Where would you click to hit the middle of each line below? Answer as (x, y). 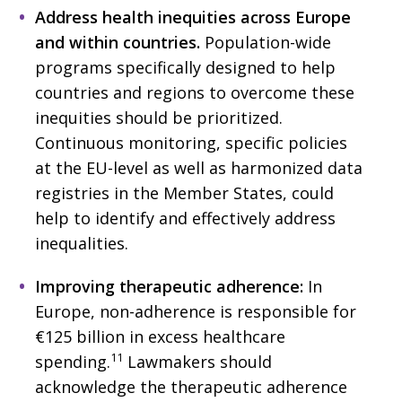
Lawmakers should (197, 361)
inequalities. (82, 243)
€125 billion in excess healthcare (160, 336)
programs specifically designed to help (185, 67)
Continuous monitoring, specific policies (191, 142)
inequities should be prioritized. (159, 117)
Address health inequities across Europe (193, 17)
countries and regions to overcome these (195, 92)
